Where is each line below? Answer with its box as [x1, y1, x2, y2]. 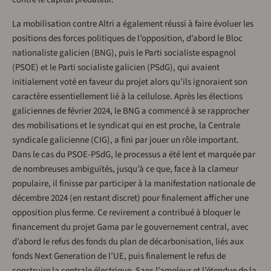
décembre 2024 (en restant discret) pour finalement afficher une [12, 192, 249, 205]
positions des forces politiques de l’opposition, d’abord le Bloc [12, 32, 243, 45]
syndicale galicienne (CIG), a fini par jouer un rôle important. [12, 134, 239, 147]
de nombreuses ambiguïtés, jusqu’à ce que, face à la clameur [12, 163, 238, 176]
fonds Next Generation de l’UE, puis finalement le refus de [12, 250, 226, 263]
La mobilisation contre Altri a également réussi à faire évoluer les [12, 18, 253, 31]
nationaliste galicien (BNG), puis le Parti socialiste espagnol [12, 47, 236, 60]
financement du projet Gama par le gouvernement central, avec [12, 221, 249, 234]
